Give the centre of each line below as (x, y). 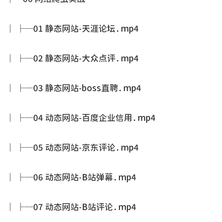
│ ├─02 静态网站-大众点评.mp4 (72, 58)
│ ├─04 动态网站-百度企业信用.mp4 (81, 118)
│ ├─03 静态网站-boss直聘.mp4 (74, 88)
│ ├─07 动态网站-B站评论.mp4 (71, 207)
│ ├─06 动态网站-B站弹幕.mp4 (71, 177)
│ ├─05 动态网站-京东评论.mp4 (72, 147)
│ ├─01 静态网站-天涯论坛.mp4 (72, 28)
